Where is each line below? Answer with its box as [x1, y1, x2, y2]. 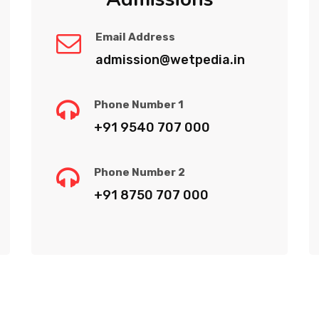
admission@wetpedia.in [95, 51, 245, 68]
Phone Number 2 [94, 165, 185, 179]
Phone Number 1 [94, 98, 184, 111]
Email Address [95, 30, 175, 43]
